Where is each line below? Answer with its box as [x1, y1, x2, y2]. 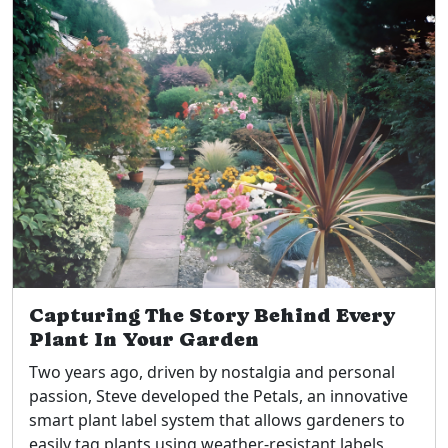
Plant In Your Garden [29, 327, 259, 351]
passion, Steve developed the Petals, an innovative [29, 384, 408, 407]
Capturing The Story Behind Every [29, 303, 395, 327]
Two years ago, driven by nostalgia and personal [29, 360, 395, 383]
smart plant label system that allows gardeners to [29, 408, 405, 431]
